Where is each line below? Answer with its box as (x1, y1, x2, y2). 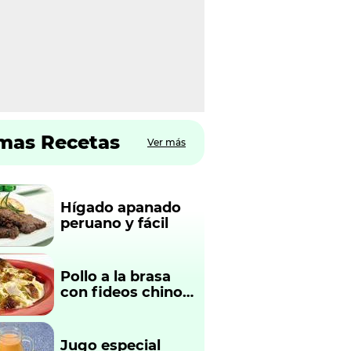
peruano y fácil (60, 214, 168, 232)
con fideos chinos (60, 283, 190, 301)
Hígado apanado (60, 198, 181, 216)
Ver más (147, 136, 186, 148)
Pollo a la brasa (60, 267, 171, 285)
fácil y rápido (60, 299, 154, 317)
